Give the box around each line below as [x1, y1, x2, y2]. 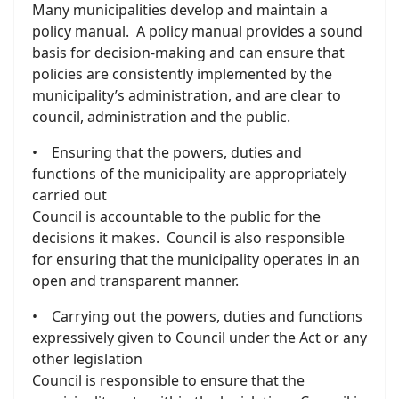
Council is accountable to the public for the [32, 207, 321, 226]
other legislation [32, 349, 142, 369]
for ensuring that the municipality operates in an [32, 249, 360, 269]
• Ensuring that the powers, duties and [32, 142, 302, 162]
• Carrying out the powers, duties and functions [32, 306, 362, 326]
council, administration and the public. [32, 107, 290, 126]
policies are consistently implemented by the [32, 64, 332, 84]
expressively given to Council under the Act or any [32, 328, 367, 347]
